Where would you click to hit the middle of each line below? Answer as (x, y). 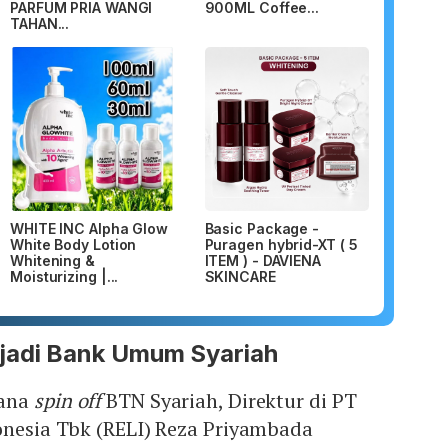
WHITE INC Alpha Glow (89, 229)
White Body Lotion (73, 245)
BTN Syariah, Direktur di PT (229, 401)
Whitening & (52, 261)
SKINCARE (240, 277)
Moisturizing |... (64, 277)
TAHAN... (40, 23)
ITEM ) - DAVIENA (262, 261)
